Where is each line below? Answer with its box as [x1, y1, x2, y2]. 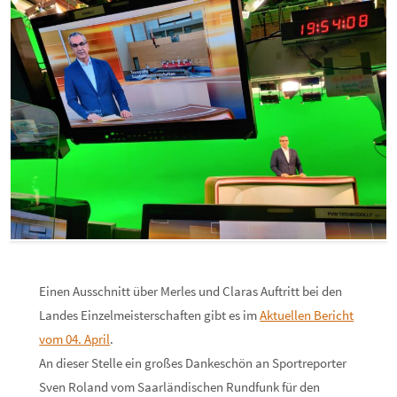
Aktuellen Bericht [260, 306, 354, 323]
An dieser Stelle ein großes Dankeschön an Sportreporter [39, 354, 347, 371]
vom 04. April [39, 330, 111, 347]
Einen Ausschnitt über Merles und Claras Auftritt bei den [39, 282, 343, 300]
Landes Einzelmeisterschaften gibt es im [39, 306, 261, 323]
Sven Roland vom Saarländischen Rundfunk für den [39, 378, 321, 395]
